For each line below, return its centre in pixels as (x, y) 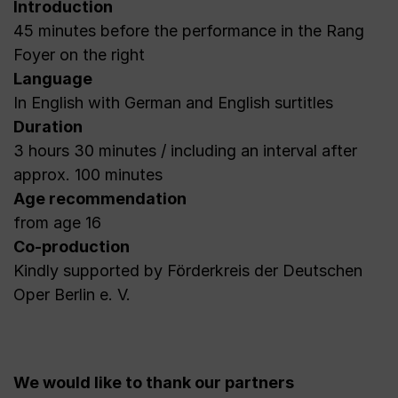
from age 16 (57, 223)
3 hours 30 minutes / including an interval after (185, 151)
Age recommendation (100, 199)
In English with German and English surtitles (173, 103)
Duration (48, 127)
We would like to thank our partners (154, 382)
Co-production (72, 247)
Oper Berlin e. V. (72, 295)
